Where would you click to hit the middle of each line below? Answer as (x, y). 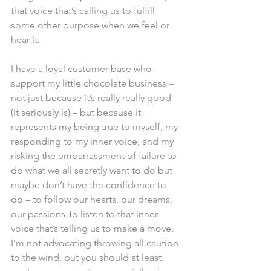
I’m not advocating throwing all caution (96, 243)
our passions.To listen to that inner (86, 214)
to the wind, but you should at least (87, 257)
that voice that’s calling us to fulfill (84, 11)
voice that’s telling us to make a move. (93, 228)
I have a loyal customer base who (83, 69)
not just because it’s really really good (92, 98)
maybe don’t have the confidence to (90, 185)
